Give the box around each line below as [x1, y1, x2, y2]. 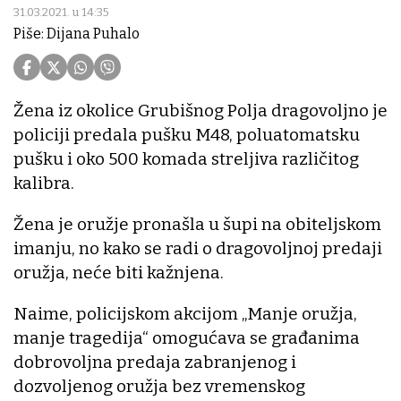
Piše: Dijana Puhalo [13, 25, 140, 43]
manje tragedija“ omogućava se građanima [13, 328, 360, 349]
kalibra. [13, 173, 74, 194]
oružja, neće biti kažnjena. [13, 262, 224, 284]
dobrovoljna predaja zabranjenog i [13, 352, 296, 373]
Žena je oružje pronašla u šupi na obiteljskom [13, 214, 381, 235]
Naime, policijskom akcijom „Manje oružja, [13, 303, 357, 325]
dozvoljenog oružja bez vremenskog [13, 376, 305, 397]
